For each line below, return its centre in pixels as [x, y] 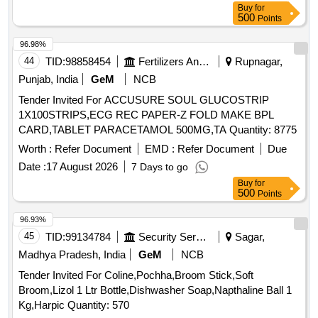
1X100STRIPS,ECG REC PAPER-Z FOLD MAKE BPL [146, 115]
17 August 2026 [82, 167]
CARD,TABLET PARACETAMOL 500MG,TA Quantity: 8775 [263, 130]
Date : [32, 167]
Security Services [201, 237]
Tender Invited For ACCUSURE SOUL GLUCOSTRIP [144, 100]
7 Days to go [160, 167]
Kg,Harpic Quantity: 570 [98, 305]
